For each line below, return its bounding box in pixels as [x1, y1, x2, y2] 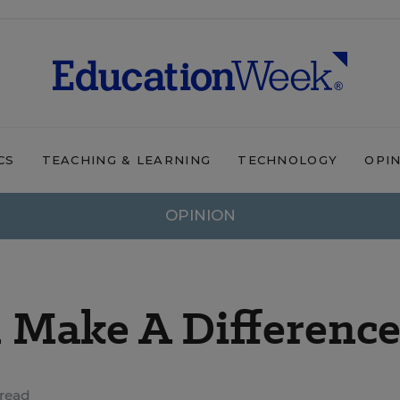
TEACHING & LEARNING [41, 153, 212, 167]
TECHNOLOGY [237, 153, 338, 167]
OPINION [164, 206, 236, 224]
